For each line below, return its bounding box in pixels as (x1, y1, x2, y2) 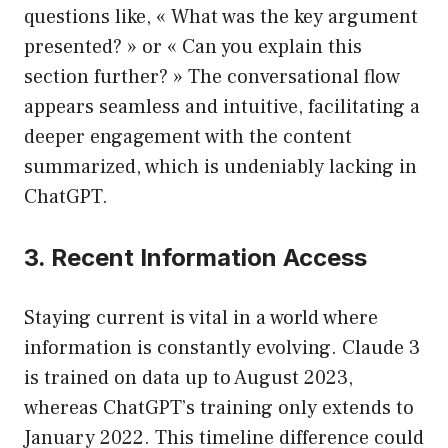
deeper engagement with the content (24, 124, 352, 151)
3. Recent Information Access (24, 243, 367, 273)
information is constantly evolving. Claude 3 (24, 335, 420, 362)
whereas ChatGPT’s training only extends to (24, 395, 414, 422)
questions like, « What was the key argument (24, 4, 418, 31)
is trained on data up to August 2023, (24, 365, 353, 392)
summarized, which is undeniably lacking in (24, 154, 417, 181)
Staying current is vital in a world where (24, 305, 378, 332)
